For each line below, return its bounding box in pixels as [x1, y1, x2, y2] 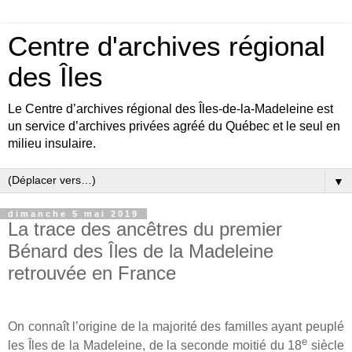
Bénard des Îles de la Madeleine [8, 240, 273, 262]
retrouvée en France [8, 262, 176, 284]
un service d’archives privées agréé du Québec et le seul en [8, 119, 340, 133]
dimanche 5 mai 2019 [8, 209, 139, 218]
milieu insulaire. [8, 137, 96, 150]
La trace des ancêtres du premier [8, 218, 282, 240]
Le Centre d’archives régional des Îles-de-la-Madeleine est [8, 102, 333, 115]
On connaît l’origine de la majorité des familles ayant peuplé [8, 319, 344, 333]
